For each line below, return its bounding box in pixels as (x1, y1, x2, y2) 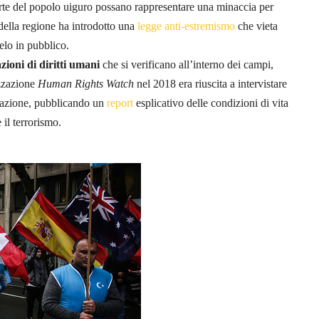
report (107, 96, 133, 109)
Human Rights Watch (38, 77, 134, 90)
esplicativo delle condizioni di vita (133, 96, 288, 109)
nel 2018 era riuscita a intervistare (134, 77, 287, 90)
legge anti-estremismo (135, 19, 235, 32)
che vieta (235, 19, 278, 32)
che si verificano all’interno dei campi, (100, 58, 273, 70)
